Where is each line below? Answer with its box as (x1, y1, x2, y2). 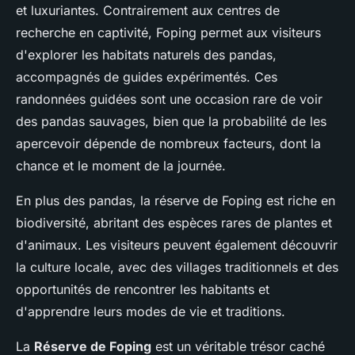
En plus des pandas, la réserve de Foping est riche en (16, 193, 335, 209)
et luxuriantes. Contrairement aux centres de (16, 2, 280, 19)
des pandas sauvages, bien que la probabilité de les (16, 113, 326, 130)
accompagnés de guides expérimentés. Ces (16, 69, 277, 86)
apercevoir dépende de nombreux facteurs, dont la (16, 136, 321, 152)
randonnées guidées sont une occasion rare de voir (16, 91, 323, 108)
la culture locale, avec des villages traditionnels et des (16, 259, 338, 276)
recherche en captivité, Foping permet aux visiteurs (16, 25, 321, 41)
